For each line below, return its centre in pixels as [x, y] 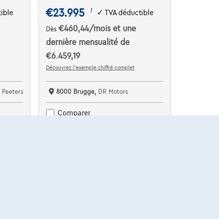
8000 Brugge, [77, 92]
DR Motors [113, 92]
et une [125, 29]
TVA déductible [129, 13]
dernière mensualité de [88, 42]
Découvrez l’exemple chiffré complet [90, 67]
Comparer [74, 113]
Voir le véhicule [104, 127]
